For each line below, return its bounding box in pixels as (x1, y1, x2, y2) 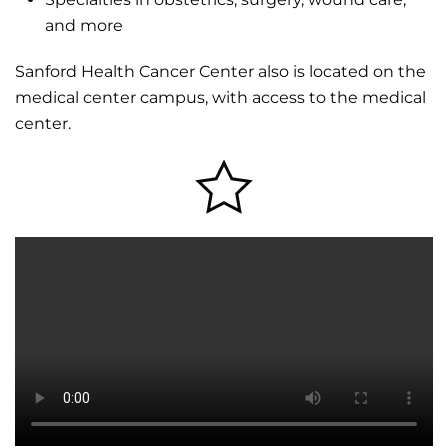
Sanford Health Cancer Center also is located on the (15, 61, 426, 81)
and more (45, 15, 123, 35)
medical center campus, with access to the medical (15, 87, 426, 107)
